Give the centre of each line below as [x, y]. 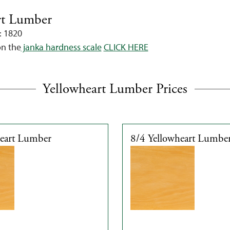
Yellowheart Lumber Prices [115, 89]
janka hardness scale [61, 47]
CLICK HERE [126, 47]
